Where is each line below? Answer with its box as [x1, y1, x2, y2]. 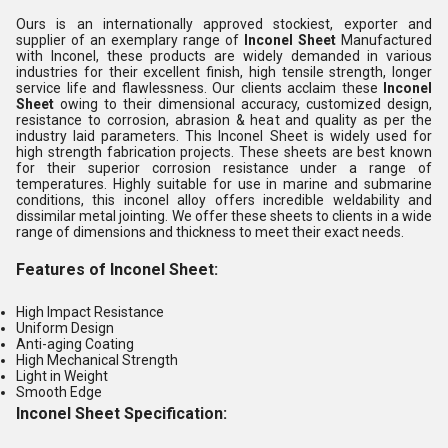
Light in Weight [16, 368, 108, 384]
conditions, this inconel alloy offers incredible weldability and [16, 192, 432, 208]
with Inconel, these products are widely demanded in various [16, 48, 432, 64]
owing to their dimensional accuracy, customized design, [54, 96, 432, 112]
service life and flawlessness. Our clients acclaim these [16, 80, 378, 96]
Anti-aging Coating [16, 336, 134, 352]
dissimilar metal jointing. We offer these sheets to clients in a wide [16, 208, 432, 224]
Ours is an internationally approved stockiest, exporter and [16, 16, 432, 32]
